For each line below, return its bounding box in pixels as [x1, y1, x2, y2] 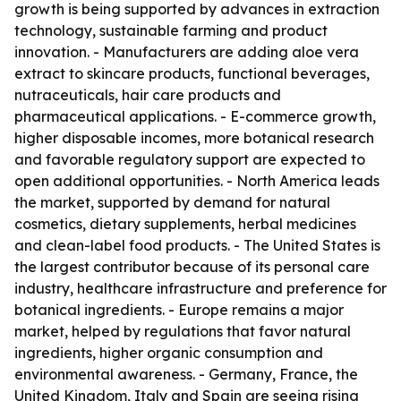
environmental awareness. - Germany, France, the [14, 365, 358, 383]
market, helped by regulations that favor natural [14, 322, 351, 340]
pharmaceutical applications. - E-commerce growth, [14, 107, 376, 125]
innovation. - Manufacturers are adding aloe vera [14, 43, 359, 61]
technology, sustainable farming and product [14, 21, 328, 39]
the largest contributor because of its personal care [14, 258, 370, 276]
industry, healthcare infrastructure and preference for [14, 279, 387, 297]
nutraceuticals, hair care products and [14, 86, 281, 104]
